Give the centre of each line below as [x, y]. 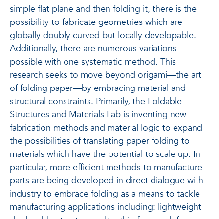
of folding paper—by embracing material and [98, 88]
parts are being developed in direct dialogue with [107, 180]
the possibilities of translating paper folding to [100, 141]
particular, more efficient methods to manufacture [106, 167]
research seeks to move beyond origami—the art [106, 75]
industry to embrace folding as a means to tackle [105, 194]
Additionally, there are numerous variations [93, 48]
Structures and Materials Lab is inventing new [98, 114]
